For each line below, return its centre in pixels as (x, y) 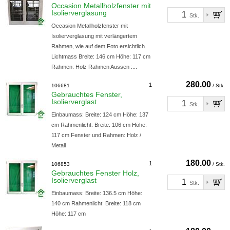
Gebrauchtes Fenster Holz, (95, 173)
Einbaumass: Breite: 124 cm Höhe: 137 (100, 114)
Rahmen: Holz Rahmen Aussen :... (94, 67)
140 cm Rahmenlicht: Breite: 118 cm (96, 203)
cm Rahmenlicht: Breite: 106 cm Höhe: (99, 125)
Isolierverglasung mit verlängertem (94, 36)
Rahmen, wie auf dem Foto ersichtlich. (99, 46)
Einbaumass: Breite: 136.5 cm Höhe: (97, 193)
